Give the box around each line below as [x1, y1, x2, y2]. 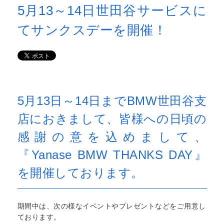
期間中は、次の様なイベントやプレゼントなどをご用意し [17, 202, 206, 210]
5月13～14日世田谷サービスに [17, 3, 207, 18]
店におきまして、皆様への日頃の [17, 112, 207, 125]
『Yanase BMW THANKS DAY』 [17, 148, 207, 161]
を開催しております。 [17, 166, 143, 179]
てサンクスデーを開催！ [17, 22, 166, 38]
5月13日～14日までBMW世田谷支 [17, 94, 207, 107]
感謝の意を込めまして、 [17, 130, 207, 143]
